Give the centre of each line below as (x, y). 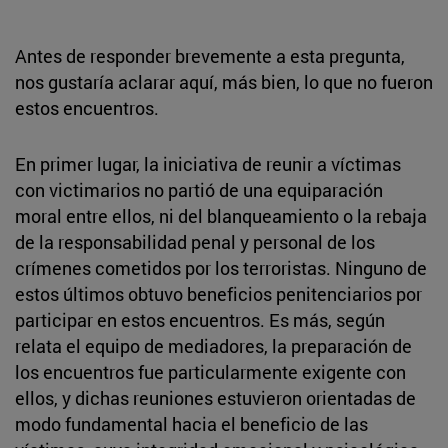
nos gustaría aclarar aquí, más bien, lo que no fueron (224, 81)
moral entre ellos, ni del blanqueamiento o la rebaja (221, 215)
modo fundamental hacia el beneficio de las (191, 423)
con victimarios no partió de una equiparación (199, 189)
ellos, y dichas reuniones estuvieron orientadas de (215, 397)
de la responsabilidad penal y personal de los (195, 241)
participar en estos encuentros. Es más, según (200, 319)
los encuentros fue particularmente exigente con (210, 371)
